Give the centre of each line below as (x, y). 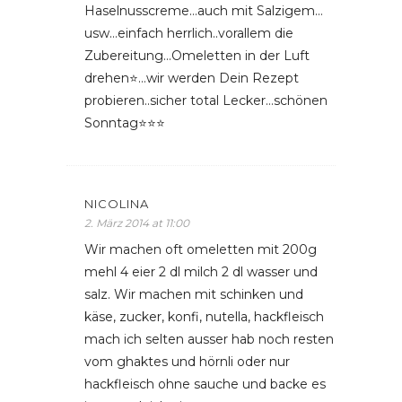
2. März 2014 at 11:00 (137, 223)
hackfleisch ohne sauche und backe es (205, 384)
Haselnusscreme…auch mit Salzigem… (204, 11)
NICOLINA (117, 204)
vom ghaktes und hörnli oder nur (187, 362)
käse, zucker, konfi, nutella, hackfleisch (204, 317)
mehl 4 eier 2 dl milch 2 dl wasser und (201, 272)
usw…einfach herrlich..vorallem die (189, 33)
